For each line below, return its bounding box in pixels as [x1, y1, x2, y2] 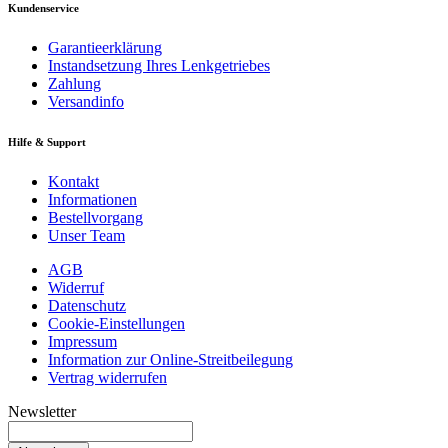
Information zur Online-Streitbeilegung [48, 350, 293, 368]
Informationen [48, 190, 137, 208]
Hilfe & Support [8, 135, 86, 148]
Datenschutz [48, 296, 126, 314]
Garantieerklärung [48, 38, 162, 56]
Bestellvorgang [48, 208, 143, 226]
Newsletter [8, 402, 76, 420]
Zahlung [48, 74, 101, 92]
